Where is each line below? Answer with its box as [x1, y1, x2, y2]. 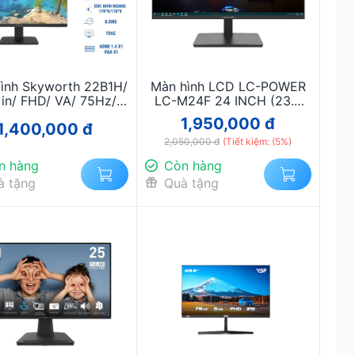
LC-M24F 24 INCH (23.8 [154, 92, 302, 109]
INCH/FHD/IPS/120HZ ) [158, 106, 297, 123]
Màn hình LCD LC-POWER [150, 78, 306, 94]
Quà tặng [163, 174, 219, 191]
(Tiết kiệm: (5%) [223, 135, 292, 147]
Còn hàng [163, 157, 222, 174]
